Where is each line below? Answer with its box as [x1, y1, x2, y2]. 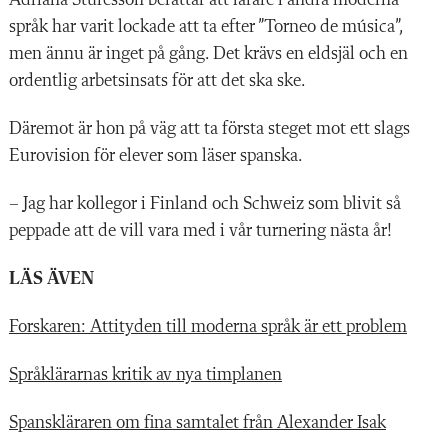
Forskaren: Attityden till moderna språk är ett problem [9, 317, 407, 336]
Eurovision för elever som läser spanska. [9, 146, 303, 165]
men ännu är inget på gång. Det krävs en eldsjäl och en [9, 44, 408, 63]
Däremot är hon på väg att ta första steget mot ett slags [9, 119, 410, 138]
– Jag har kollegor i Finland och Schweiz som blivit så [9, 194, 401, 213]
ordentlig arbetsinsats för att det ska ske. [9, 71, 306, 90]
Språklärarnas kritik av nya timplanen [9, 365, 282, 384]
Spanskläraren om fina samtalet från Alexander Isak [9, 413, 386, 432]
